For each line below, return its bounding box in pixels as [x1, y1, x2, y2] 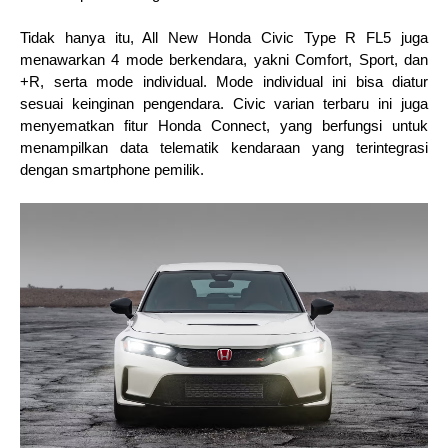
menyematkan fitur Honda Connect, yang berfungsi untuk [20, 117, 428, 134]
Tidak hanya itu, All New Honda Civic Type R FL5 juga [20, 29, 428, 46]
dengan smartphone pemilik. [20, 161, 204, 178]
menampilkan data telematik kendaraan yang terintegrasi [20, 139, 428, 156]
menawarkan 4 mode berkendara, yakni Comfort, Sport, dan [20, 51, 428, 68]
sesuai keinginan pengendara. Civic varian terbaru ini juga [20, 95, 428, 112]
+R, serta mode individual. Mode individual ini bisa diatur [20, 73, 428, 90]
